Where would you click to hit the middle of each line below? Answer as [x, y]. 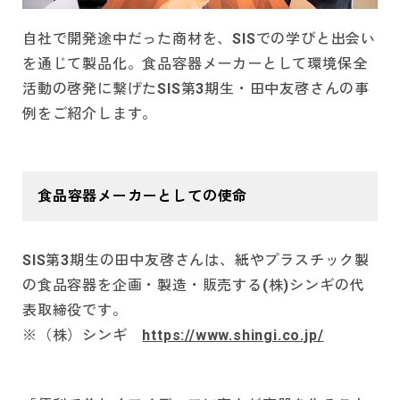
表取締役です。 [75, 311]
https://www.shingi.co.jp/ [233, 336]
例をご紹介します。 [90, 114]
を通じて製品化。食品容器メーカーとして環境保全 [195, 64]
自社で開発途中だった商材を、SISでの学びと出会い [199, 39]
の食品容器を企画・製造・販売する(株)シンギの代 [194, 286]
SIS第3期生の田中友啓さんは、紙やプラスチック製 [196, 261]
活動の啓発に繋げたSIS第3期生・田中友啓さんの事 [196, 89]
